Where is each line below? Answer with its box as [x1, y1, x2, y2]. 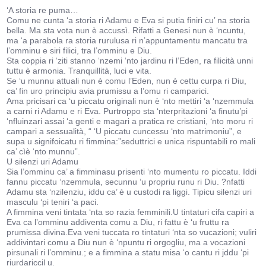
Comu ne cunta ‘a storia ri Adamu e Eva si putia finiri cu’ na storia [7, 15, 251, 25]
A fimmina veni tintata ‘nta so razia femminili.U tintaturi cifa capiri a [7, 207, 255, 217]
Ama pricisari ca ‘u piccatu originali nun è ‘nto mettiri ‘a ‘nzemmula [7, 96, 254, 106]
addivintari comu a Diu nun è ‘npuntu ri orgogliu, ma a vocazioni [7, 237, 246, 247]
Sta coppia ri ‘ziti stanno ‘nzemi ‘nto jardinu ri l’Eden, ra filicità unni [7, 56, 254, 65]
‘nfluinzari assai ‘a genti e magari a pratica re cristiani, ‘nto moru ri [7, 116, 254, 126]
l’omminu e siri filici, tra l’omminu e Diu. [7, 46, 153, 55]
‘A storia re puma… [7, 5, 79, 15]
